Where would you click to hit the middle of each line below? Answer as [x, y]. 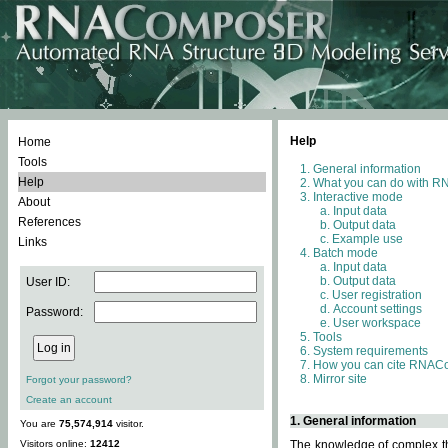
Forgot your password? [79, 379]
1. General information [353, 421]
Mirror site [340, 379]
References [49, 222]
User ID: [48, 282]
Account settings [377, 309]
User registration [377, 295]
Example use [367, 239]
